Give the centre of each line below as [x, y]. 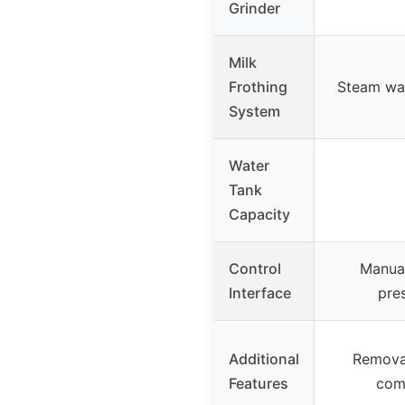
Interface [260, 292]
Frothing [258, 86]
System [254, 111]
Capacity [259, 214]
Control [255, 268]
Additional [264, 358]
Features [259, 383]
